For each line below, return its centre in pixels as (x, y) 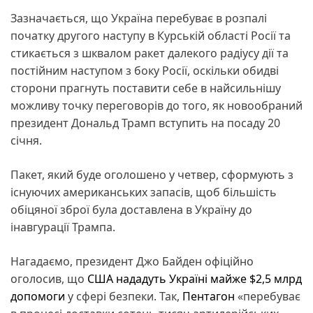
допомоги (38, 296)
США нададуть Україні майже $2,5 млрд (195, 278)
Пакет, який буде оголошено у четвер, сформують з (152, 174)
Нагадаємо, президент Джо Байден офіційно (132, 261)
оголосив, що (49, 278)
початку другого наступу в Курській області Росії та (151, 35)
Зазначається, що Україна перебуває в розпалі (139, 18)
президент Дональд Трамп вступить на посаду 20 (145, 123)
